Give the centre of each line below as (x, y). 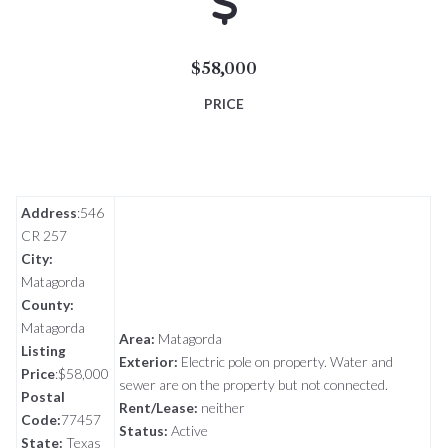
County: (48, 305)
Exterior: (149, 362)
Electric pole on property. (254, 362)
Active (188, 431)
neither (222, 408)
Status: (144, 431)
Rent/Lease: (159, 408)
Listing (44, 351)
